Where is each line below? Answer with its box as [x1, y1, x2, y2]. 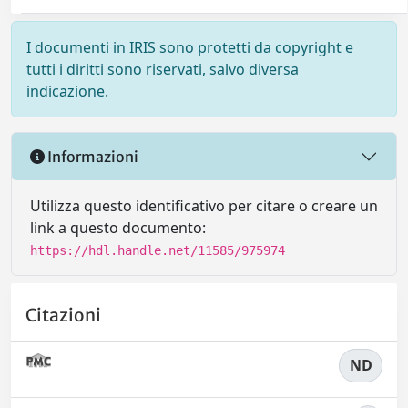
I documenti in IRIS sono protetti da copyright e [26, 37, 353, 58]
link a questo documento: [30, 218, 206, 239]
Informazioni [45, 147, 138, 166]
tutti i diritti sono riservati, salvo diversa [26, 59, 299, 80]
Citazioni [25, 303, 101, 326]
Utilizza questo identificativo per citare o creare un [30, 196, 378, 217]
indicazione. [26, 81, 108, 102]
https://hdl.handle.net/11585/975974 [30, 243, 285, 259]
